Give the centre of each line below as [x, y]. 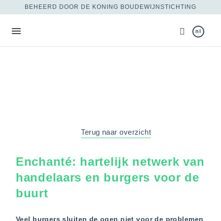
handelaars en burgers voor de [108, 177]
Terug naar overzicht [116, 132]
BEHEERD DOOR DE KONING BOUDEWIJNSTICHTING [110, 7]
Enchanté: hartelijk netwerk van [110, 161]
